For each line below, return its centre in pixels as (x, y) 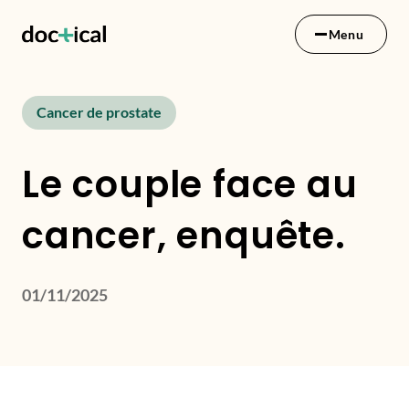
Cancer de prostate (99, 112)
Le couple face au (190, 184)
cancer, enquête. (184, 236)
